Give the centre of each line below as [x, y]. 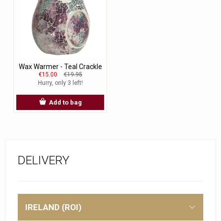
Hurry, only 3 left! [60, 83]
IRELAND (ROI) [53, 207]
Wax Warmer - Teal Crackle [60, 67]
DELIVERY [44, 161]
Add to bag [65, 103]
